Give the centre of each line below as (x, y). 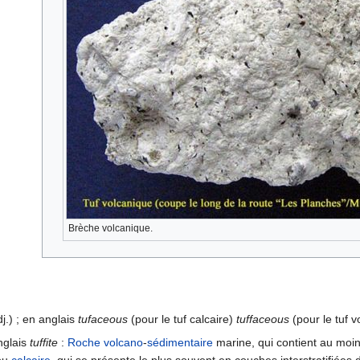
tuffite (44, 343)
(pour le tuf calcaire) (182, 319)
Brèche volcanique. (110, 229)
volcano (123, 343)
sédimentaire (180, 343)
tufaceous (103, 319)
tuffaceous (263, 319)
